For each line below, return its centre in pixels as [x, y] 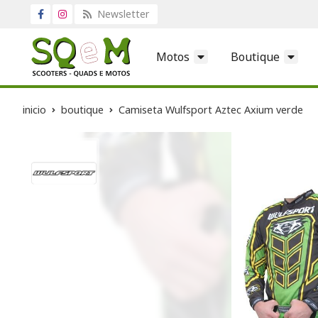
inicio [34, 109]
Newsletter [122, 14]
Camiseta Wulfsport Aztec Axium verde [211, 109]
